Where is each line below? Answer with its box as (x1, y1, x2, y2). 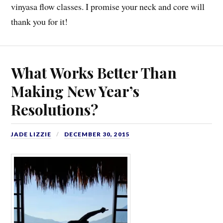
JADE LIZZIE (11, 130, 52, 138)
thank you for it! (11, 15, 68, 27)
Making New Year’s (11, 81, 140, 101)
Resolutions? (11, 99, 99, 119)
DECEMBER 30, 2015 (64, 130, 130, 138)
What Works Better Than (11, 62, 177, 82)
